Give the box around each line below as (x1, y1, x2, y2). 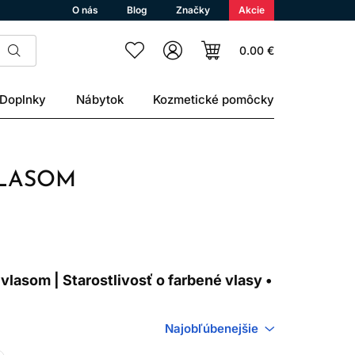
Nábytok (75, 92, 124, 107)
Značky (176, 4, 210, 16)
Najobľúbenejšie (165, 321, 258, 336)
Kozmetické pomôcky (152, 92, 274, 107)
